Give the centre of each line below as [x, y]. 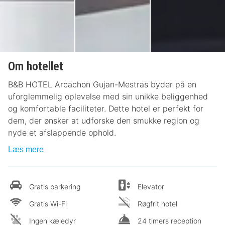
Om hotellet [36, 66]
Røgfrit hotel [157, 203]
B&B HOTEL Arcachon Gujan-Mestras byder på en [102, 84]
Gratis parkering [55, 186]
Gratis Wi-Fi [48, 203]
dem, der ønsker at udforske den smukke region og [104, 120]
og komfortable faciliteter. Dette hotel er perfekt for [106, 108]
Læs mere [26, 149]
